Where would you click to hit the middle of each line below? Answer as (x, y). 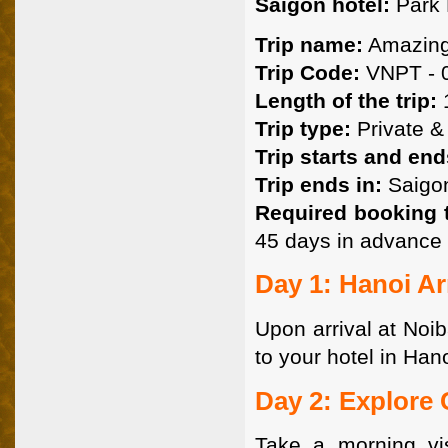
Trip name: (309, 44)
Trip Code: (307, 72)
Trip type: (303, 128)
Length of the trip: (346, 100)
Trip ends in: (318, 184)
